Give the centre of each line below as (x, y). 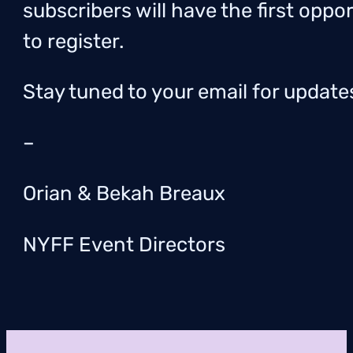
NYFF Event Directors (124, 245)
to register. (74, 41)
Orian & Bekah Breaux (124, 193)
